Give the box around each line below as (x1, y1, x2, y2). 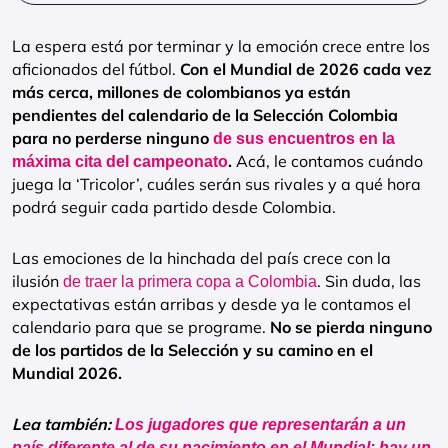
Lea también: (12, 414, 115, 434)
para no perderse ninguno (12, 128, 209, 148)
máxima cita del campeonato (12, 153, 228, 170)
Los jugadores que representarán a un (115, 416, 406, 433)
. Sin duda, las (317, 271, 421, 291)
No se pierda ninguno (270, 317, 432, 337)
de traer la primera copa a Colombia (63, 273, 317, 290)
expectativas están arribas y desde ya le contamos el (12, 294, 411, 314)
